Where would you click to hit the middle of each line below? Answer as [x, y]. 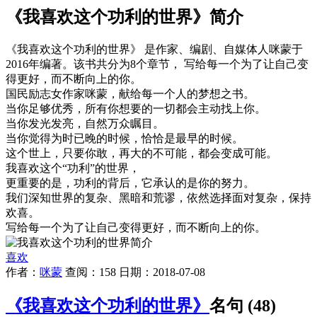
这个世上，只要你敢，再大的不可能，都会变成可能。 [143, 153]
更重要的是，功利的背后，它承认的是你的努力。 [132, 183]
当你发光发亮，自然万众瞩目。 [86, 123]
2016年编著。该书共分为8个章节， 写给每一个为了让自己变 [157, 64]
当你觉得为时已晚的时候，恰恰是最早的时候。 [126, 138]
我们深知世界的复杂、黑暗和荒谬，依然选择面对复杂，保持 [158, 197]
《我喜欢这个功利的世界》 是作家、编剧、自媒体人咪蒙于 [154, 49]
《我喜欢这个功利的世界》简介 [125, 17]
